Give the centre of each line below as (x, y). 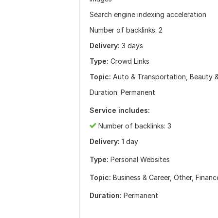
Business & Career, (143, 177)
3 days (132, 45)
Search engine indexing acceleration (148, 14)
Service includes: (120, 110)
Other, (185, 177)
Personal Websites (140, 159)
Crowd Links (129, 61)
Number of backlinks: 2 (126, 30)
